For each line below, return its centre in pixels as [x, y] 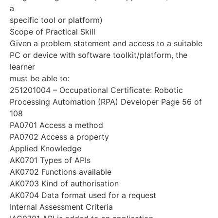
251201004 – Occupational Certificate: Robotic [96, 90]
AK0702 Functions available [61, 172]
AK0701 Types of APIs [50, 160]
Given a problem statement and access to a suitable [106, 44]
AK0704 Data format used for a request [83, 195]
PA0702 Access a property [59, 137]
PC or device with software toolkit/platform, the [99, 55]
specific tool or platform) [56, 20]
